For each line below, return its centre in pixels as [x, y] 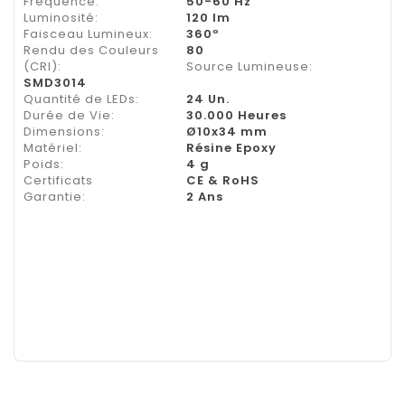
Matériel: [53, 147]
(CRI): [42, 66]
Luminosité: [61, 17]
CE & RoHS [223, 180]
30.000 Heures [236, 115]
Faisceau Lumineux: [88, 33]
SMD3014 [55, 82]
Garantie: [55, 196]
